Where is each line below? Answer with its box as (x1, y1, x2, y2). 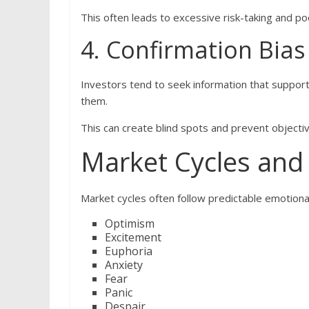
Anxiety (105, 257, 143, 273)
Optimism (105, 216, 154, 232)
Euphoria (105, 243, 152, 259)
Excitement (105, 230, 161, 246)
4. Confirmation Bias (81, 34, 306, 66)
